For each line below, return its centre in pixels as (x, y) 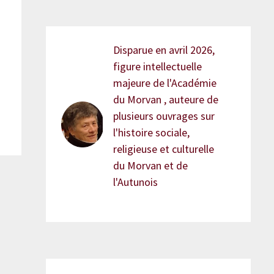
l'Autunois (136, 182)
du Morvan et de (151, 166)
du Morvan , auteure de (166, 100)
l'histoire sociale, (152, 133)
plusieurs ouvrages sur (164, 116)
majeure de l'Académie (165, 83)
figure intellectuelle (158, 67)
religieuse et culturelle (164, 149)
